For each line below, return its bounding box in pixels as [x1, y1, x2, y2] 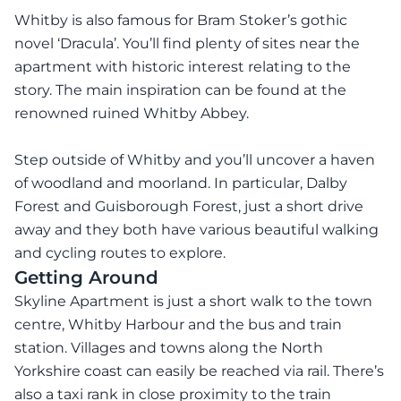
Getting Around [14, 267, 158, 289]
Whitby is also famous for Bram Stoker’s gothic [14, 12, 347, 30]
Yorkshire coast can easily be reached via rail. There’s [14, 363, 384, 380]
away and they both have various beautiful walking [14, 221, 379, 239]
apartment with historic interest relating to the [14, 58, 351, 76]
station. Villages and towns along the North [14, 339, 323, 357]
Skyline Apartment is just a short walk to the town [14, 293, 372, 311]
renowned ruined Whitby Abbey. [14, 105, 249, 123]
